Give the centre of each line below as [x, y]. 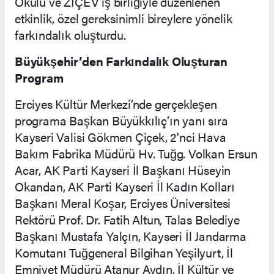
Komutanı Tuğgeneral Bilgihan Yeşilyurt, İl [124, 252]
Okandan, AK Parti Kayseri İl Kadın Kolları [125, 186]
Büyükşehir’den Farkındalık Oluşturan [121, 61]
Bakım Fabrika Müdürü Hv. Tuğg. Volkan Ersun [136, 153]
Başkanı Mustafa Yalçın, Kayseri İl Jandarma [131, 235]
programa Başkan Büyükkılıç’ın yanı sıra [121, 120]
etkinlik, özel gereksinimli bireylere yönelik [124, 18]
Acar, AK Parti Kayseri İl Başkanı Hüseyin [123, 169]
